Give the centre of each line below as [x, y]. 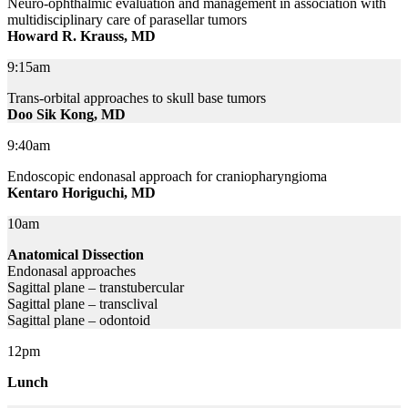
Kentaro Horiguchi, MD [82, 192]
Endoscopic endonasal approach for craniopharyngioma [167, 176]
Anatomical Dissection [76, 254]
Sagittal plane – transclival [82, 303]
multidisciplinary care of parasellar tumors [127, 19]
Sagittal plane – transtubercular [96, 287]
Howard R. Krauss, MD [82, 36]
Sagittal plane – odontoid [79, 320]
